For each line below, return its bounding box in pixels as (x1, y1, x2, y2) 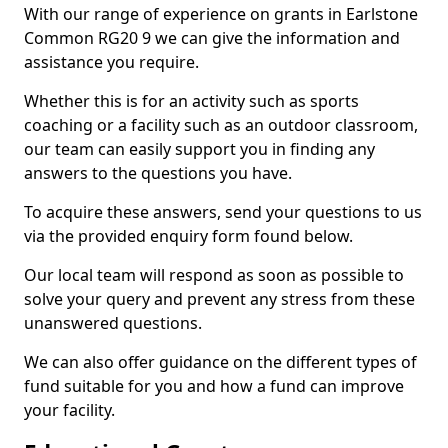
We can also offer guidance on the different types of (24, 351, 417, 373)
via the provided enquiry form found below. (24, 225, 353, 247)
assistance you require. (24, 51, 199, 73)
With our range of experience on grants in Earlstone (24, 3, 418, 25)
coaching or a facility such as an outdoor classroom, (24, 114, 418, 136)
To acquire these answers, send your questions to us (24, 201, 422, 223)
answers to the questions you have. (24, 162, 292, 184)
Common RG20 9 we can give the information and (24, 27, 400, 49)
